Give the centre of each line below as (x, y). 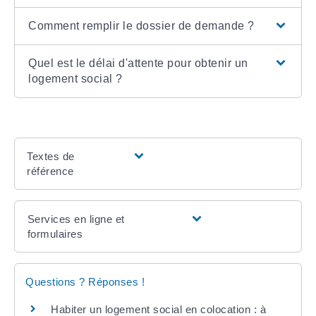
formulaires (55, 234)
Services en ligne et (76, 219)
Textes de (51, 157)
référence (50, 171)
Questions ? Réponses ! (85, 282)
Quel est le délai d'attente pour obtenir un (138, 63)
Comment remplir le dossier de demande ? (141, 26)
